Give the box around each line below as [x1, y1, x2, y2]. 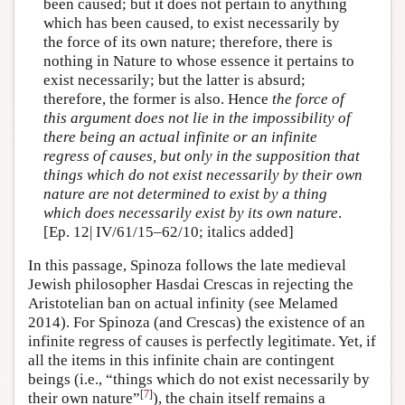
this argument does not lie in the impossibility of [42, 108, 351, 127]
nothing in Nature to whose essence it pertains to [42, 52, 354, 70]
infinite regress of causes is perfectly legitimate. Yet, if [28, 333, 376, 351]
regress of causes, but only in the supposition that [42, 146, 360, 165]
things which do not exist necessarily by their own [42, 165, 363, 184]
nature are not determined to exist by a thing [42, 184, 327, 202]
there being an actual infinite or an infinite [42, 127, 317, 146]
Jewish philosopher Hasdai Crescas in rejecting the [28, 276, 353, 294]
